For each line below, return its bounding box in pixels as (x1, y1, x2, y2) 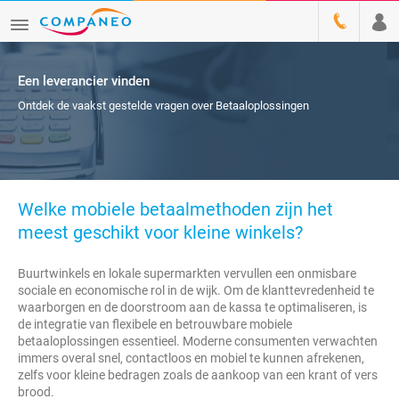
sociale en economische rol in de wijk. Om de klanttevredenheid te (18, 283, 374, 297)
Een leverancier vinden (18, 73, 150, 89)
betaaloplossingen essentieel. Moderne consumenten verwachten (18, 334, 378, 348)
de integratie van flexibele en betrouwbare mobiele (18, 317, 292, 331)
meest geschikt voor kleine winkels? (18, 222, 303, 243)
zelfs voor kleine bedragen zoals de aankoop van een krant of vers (18, 368, 378, 382)
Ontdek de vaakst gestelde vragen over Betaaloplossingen (18, 99, 309, 112)
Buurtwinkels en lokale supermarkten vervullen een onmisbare (18, 266, 356, 281)
